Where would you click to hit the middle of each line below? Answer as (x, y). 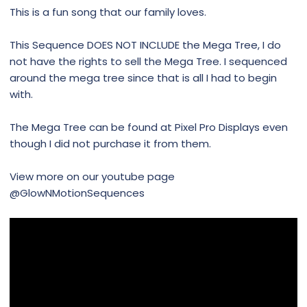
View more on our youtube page (92, 176)
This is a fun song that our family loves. (108, 12)
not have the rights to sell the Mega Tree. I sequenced (148, 61)
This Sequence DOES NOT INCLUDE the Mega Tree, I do (145, 45)
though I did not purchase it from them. (110, 143)
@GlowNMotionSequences (77, 193)
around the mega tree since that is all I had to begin (143, 77)
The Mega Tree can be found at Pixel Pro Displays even (149, 127)
